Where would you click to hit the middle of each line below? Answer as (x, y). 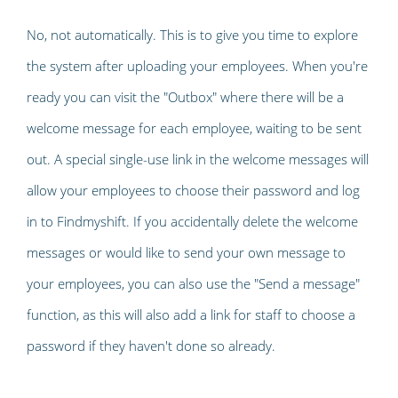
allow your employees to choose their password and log (193, 190)
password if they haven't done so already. (151, 345)
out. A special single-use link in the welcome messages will (198, 159)
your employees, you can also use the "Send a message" (193, 283)
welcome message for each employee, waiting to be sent (194, 127)
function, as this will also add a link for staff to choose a (191, 314)
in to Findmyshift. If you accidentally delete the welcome (192, 221)
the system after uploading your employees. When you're (197, 65)
